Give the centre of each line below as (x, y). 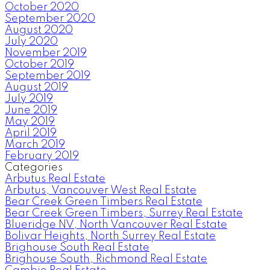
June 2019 (31, 110)
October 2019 (39, 64)
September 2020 (50, 18)
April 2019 (31, 133)
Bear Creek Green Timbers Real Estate (104, 202)
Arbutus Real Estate (55, 179)
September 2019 (48, 76)
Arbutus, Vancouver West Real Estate (101, 190)
